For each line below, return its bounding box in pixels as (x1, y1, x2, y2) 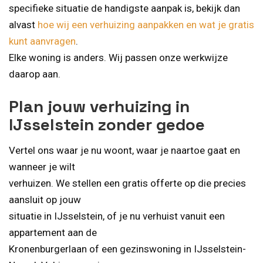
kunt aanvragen (9, 35, 76, 48)
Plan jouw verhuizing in (9, 95, 190, 117)
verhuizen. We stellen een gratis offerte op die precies (9, 177, 246, 189)
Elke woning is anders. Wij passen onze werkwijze (9, 52, 228, 64)
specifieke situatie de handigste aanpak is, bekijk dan (9, 2, 240, 15)
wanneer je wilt (9, 160, 75, 173)
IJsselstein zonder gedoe (9, 113, 205, 135)
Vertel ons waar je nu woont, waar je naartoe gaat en (9, 144, 240, 156)
